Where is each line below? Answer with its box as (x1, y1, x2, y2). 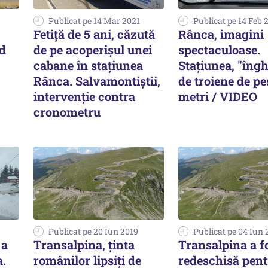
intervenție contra (33, 88, 135, 104)
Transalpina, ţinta (33, 237, 135, 253)
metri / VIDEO (178, 88, 257, 104)
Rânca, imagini (178, 26, 264, 42)
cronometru (33, 103, 100, 120)
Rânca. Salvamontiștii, (33, 72, 160, 89)
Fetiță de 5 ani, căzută (33, 26, 155, 42)
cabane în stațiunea (33, 57, 143, 73)
